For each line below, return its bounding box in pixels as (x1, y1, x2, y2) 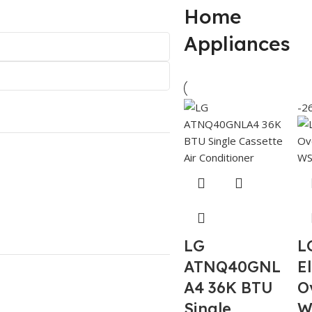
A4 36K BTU (184, 277, 273, 297)
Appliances (184, 31, 290, 56)
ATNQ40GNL (184, 256, 281, 276)
